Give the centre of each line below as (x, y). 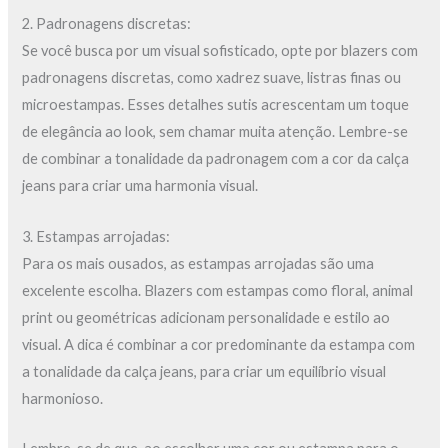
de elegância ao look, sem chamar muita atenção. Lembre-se (215, 132)
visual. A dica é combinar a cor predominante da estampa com (219, 344)
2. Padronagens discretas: (107, 24)
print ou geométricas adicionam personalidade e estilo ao (206, 317)
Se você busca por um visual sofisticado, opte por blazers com (220, 51)
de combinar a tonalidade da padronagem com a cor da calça (216, 159)
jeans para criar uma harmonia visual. (140, 186)
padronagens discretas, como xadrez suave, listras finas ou (212, 78)
